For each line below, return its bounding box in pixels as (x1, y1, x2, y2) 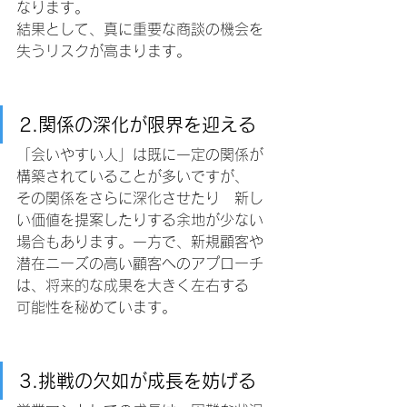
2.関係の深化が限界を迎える (19, 115, 256, 134)
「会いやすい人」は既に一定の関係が (16, 147, 263, 163)
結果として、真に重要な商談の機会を (16, 22, 263, 37)
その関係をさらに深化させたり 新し (16, 191, 263, 206)
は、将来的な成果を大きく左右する (16, 278, 263, 293)
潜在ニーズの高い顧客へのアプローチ (16, 256, 263, 272)
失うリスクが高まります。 (16, 44, 191, 59)
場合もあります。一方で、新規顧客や (16, 234, 263, 250)
